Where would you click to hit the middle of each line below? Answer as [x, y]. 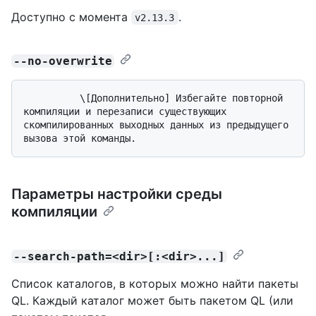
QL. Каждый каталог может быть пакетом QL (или [152, 300]
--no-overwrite [63, 61]
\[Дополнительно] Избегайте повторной [51, 98]
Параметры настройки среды [117, 194]
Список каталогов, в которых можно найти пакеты [155, 283]
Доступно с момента [71, 17]
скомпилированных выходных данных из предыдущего [156, 124]
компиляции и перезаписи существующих [125, 111]
